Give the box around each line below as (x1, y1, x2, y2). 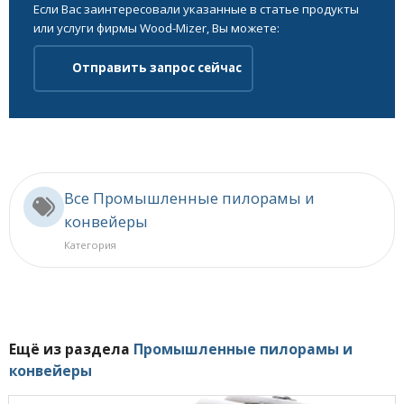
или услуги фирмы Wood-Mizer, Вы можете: (33, 19, 280, 36)
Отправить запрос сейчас (71, 60, 242, 77)
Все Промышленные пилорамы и (64, 187, 315, 208)
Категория (64, 237, 116, 252)
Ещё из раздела (9, 339, 133, 360)
